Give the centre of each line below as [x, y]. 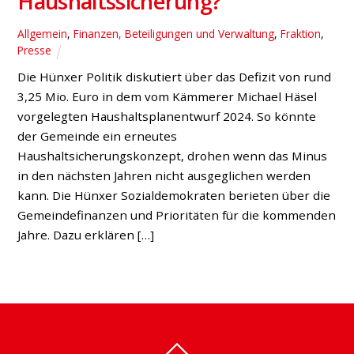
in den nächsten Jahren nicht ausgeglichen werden [164, 176]
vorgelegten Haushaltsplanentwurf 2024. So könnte [167, 117]
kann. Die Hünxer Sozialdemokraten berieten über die [174, 196]
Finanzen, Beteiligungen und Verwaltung [174, 34]
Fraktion [301, 34]
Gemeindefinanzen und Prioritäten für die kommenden [177, 215]
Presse [35, 51]
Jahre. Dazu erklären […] [86, 235]
